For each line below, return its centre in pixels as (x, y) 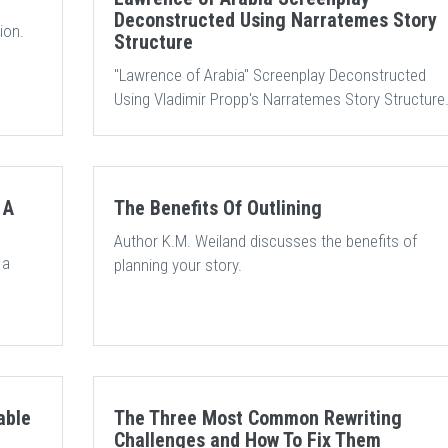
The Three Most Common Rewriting (257, 418)
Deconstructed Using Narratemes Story (275, 20)
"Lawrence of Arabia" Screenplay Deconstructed (269, 75)
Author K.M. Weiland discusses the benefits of (265, 241)
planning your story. (177, 265)
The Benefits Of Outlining (217, 208)
